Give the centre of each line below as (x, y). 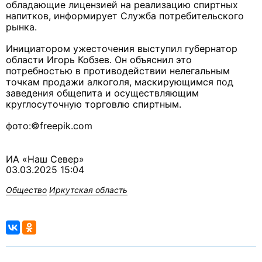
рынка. (21, 27)
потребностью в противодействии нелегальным (118, 71)
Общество (26, 190)
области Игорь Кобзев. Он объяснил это (99, 60)
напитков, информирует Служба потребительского (125, 16)
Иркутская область (88, 190)
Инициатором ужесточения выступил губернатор (122, 49)
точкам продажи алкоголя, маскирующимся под (120, 82)
